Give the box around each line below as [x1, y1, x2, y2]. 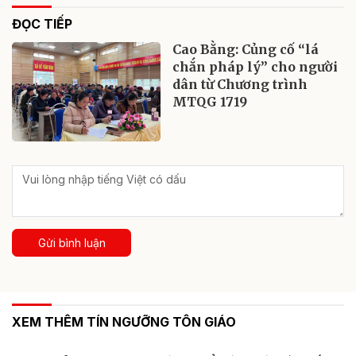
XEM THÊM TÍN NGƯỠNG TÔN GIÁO [12, 314, 236, 331]
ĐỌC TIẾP [12, 16, 72, 33]
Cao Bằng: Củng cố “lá [172, 41, 319, 58]
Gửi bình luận [37, 236, 106, 250]
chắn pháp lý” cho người [172, 59, 339, 75]
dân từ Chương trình [172, 76, 308, 93]
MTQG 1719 [172, 94, 248, 110]
